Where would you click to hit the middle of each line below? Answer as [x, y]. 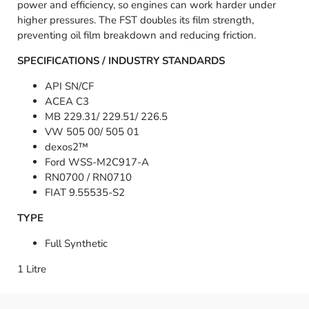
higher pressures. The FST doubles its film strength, [136, 20]
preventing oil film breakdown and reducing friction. [137, 36]
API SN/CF [69, 87]
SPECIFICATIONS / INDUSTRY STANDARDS [121, 61]
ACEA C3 [67, 102]
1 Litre [32, 269]
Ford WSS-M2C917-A [97, 162]
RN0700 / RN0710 [88, 178]
